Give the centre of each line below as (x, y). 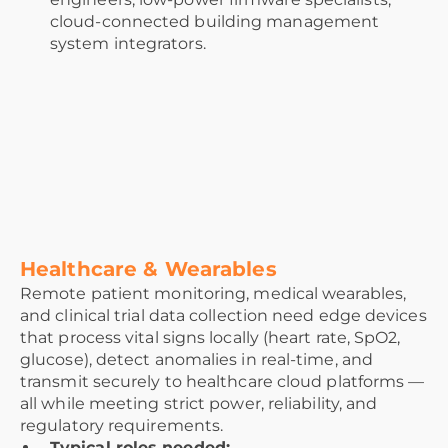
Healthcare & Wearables (148, 269)
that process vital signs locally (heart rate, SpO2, (210, 338)
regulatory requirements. (122, 426)
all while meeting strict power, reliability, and (199, 404)
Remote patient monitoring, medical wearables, (213, 294)
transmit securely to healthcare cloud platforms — (222, 382)
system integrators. (128, 44)
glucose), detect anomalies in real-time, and (196, 360)
